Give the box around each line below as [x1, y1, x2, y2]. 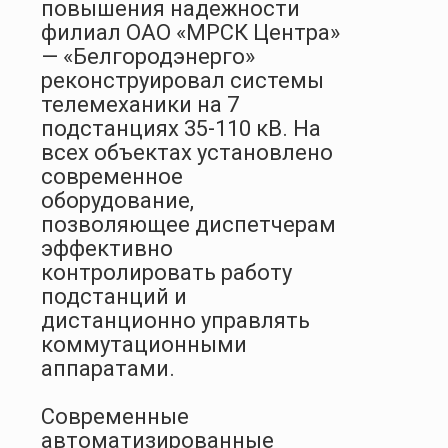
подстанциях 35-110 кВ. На [41, 115, 321, 141]
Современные [41, 403, 189, 429]
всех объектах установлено [41, 139, 333, 165]
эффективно [41, 235, 173, 261]
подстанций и [41, 283, 187, 309]
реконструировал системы [41, 67, 324, 93]
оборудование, [41, 187, 194, 213]
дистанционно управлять [41, 307, 310, 333]
